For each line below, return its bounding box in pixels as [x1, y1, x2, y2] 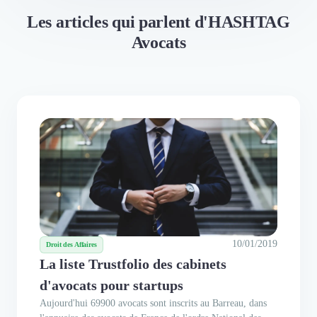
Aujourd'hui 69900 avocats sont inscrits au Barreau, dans [40, 297, 267, 309]
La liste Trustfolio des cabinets [40, 255, 226, 272]
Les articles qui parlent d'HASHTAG [27, 12, 290, 31]
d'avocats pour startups [40, 277, 183, 293]
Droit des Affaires [46, 240, 97, 248]
